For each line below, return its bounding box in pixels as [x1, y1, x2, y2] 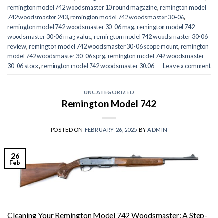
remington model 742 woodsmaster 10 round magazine [7, 3, 157, 11]
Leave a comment [163, 61, 211, 70]
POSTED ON [50, 126, 85, 133]
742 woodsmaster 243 [7, 13, 68, 21]
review [7, 42, 26, 50]
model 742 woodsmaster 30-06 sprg [7, 52, 105, 60]
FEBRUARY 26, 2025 [84, 126, 138, 133]
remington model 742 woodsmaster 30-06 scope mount [29, 42, 178, 50]
